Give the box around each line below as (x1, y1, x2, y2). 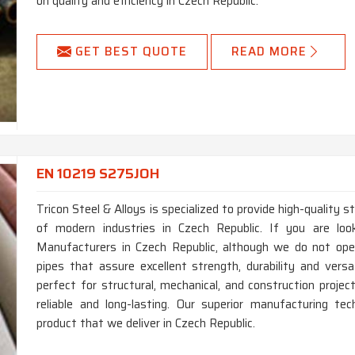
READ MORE (231, 42, 307, 62)
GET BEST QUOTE (75, 42, 188, 62)
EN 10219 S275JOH (36, 162, 160, 185)
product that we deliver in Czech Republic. (36, 314, 256, 334)
